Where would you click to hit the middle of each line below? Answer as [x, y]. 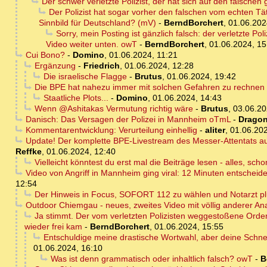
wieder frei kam [53, 227]
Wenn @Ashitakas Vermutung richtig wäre [114, 109]
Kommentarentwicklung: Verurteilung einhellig [111, 130]
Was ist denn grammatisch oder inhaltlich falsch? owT [151, 259]
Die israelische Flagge [85, 77]
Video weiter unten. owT [91, 44]
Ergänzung [55, 66]
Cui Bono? [45, 55]
